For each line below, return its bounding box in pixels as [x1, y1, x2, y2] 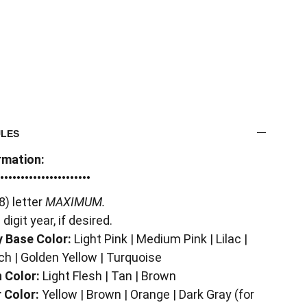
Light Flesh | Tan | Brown [40, 269, 176, 283]
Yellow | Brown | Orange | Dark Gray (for [39, 287, 254, 302]
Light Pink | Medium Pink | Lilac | [71, 232, 247, 246]
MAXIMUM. [45, 195, 106, 209]
